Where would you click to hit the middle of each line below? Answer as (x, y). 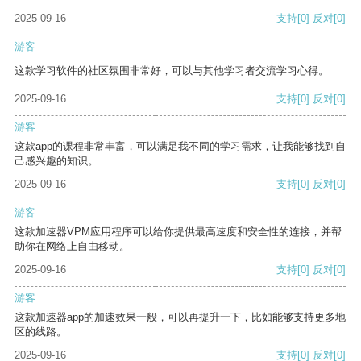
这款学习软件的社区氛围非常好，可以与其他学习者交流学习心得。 (172, 71)
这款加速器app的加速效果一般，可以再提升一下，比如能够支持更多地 (180, 317)
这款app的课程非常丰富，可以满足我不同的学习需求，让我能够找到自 (180, 147)
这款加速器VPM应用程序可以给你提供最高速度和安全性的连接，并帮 (178, 232)
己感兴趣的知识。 (56, 161)
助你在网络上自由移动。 (72, 247)
